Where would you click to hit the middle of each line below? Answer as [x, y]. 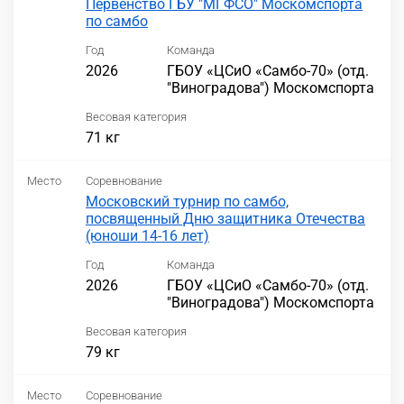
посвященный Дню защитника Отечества [225, 219]
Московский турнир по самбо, [187, 202]
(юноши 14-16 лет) [147, 236]
